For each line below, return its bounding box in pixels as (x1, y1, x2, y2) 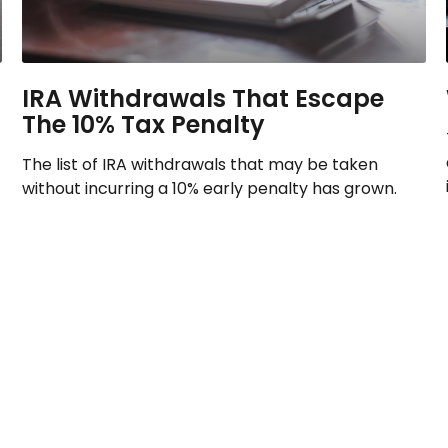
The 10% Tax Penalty (22, 108, 266, 142)
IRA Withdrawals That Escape (22, 82, 385, 116)
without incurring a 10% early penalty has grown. (22, 177, 398, 201)
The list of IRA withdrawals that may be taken (22, 153, 379, 177)
